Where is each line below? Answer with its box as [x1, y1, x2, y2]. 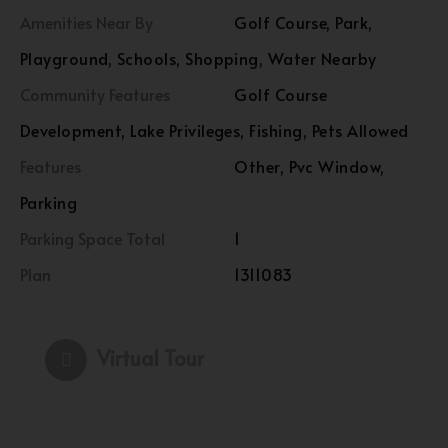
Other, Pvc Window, [234, 155, 385, 177]
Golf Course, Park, [234, 11, 373, 33]
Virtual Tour [97, 344, 204, 372]
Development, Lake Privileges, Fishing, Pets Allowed [20, 119, 409, 141]
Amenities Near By [20, 11, 153, 33]
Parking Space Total [20, 227, 165, 249]
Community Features [20, 83, 170, 105]
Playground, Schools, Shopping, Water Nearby [20, 47, 377, 69]
